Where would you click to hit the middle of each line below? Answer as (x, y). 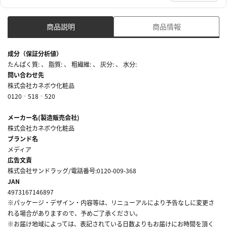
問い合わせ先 (26, 74)
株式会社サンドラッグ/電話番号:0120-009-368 (72, 170)
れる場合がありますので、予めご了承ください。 (74, 213)
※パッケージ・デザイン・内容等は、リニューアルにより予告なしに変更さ (111, 202)
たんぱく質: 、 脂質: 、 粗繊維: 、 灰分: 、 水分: (72, 64)
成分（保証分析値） (35, 53)
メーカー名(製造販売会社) (44, 117)
